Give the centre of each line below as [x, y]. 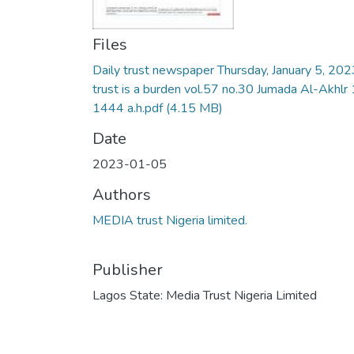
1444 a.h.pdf [128, 108]
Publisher [128, 270]
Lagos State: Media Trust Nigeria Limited [205, 296]
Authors [122, 195]
